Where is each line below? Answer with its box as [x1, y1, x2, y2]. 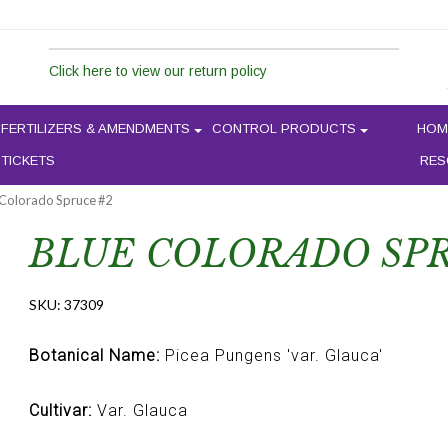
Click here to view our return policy [49, 63, 267, 79]
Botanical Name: [28, 346, 160, 366]
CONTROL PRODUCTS [212, 121, 356, 137]
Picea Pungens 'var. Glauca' [159, 346, 383, 366]
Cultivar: [28, 400, 92, 420]
